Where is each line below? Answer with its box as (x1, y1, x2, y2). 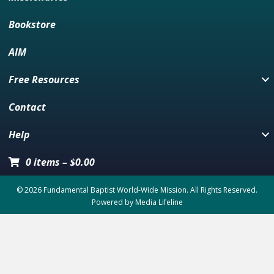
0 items (26, 155, 60, 169)
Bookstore (9, 17, 56, 31)
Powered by (91, 196, 135, 207)
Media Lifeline (135, 196, 183, 207)
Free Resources (9, 72, 80, 86)
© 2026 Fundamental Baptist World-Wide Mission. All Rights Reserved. (17, 184, 257, 195)
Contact (9, 100, 46, 114)
